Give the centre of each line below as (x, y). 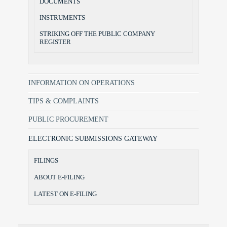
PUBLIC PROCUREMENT (68, 120)
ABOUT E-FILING (59, 177)
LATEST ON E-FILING (65, 194)
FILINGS (46, 161)
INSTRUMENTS (62, 18)
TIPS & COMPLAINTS (64, 101)
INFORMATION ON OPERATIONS (82, 83)
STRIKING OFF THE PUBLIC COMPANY (97, 34)
